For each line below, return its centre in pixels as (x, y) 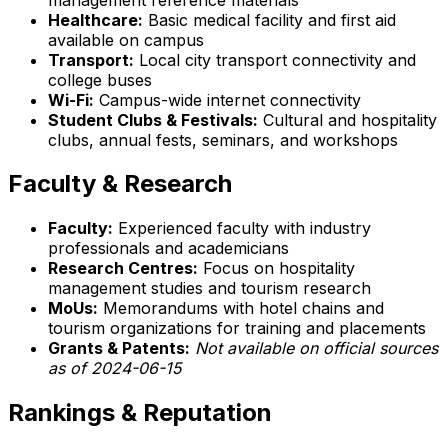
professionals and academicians (168, 248)
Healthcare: (95, 19)
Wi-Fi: (71, 99)
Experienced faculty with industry (242, 228)
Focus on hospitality (276, 268)
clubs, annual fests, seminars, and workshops (223, 139)
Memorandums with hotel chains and (241, 308)
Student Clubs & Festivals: (153, 119)
